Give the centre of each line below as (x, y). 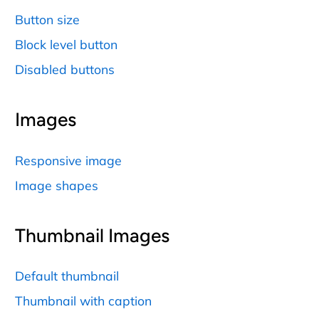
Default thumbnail (67, 276)
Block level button (66, 44)
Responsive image (68, 160)
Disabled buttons (65, 69)
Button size (47, 19)
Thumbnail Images (92, 235)
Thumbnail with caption (83, 301)
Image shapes (57, 185)
